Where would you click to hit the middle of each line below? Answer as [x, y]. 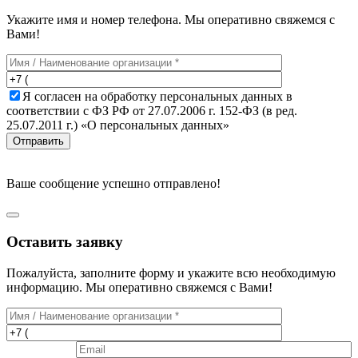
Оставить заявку [65, 242]
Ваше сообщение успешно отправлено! [113, 184]
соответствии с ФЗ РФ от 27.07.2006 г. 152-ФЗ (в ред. [152, 111]
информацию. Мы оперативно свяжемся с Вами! [139, 287]
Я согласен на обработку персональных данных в [157, 97]
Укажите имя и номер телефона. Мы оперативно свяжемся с [171, 20]
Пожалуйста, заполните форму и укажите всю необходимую [171, 272]
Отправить [38, 141]
